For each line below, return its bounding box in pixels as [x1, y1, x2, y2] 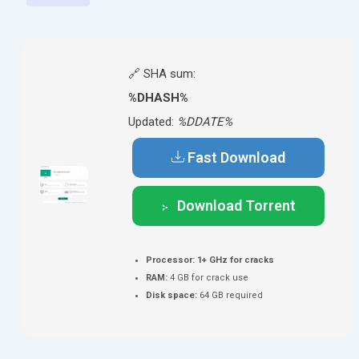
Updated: [128, 115, 177, 129]
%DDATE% [177, 115, 232, 129]
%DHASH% [128, 91, 188, 105]
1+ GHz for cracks [195, 255, 274, 265]
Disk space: [146, 290, 197, 301]
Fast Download [188, 149, 285, 166]
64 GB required [197, 290, 263, 301]
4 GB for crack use [167, 272, 248, 283]
